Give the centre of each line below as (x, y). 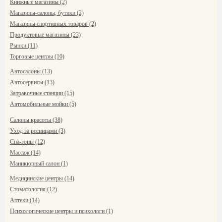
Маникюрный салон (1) (39, 164)
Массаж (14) (25, 153)
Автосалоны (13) (31, 71)
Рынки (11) (24, 46)
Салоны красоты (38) (36, 120)
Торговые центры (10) (37, 56)
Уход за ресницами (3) (38, 131)
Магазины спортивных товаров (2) (53, 24)
